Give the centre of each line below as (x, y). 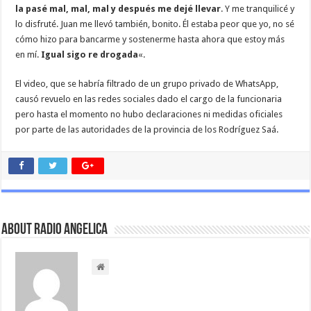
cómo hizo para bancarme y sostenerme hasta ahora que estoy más (150, 40)
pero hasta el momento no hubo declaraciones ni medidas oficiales (149, 115)
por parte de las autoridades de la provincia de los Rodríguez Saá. (147, 130)
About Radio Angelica (55, 230)
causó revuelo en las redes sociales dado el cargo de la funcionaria (149, 99)
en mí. (28, 55)
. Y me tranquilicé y (258, 9)
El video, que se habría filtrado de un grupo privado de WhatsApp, (147, 84)
